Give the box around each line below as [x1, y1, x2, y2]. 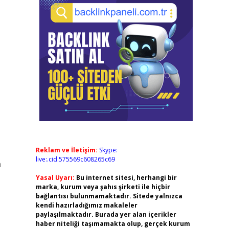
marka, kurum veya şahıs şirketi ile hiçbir [35, 182, 170, 191]
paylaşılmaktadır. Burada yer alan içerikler [35, 210, 176, 219]
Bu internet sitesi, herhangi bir [76, 173, 177, 182]
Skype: [99, 146, 118, 154]
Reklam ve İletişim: [35, 146, 98, 154]
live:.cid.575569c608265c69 [35, 155, 115, 164]
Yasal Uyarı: [35, 173, 75, 182]
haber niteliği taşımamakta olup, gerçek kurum [35, 219, 190, 228]
